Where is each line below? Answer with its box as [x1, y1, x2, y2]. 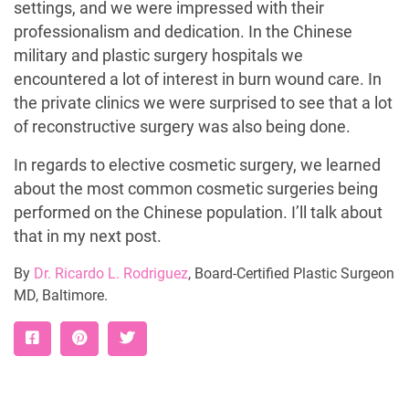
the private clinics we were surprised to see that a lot [14, 94, 393, 112]
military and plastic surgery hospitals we [14, 47, 303, 65]
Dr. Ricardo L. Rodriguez [34, 265, 188, 282]
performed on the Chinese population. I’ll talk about [14, 204, 383, 222]
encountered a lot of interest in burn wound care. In [14, 70, 382, 89]
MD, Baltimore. [14, 287, 108, 304]
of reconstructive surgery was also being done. [14, 118, 351, 136]
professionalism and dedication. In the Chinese [14, 23, 352, 41]
